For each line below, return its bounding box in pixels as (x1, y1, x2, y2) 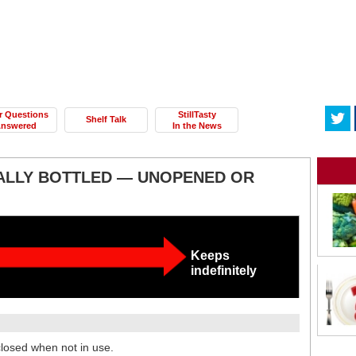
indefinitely (191, 264, 257, 277)
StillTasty (177, 110, 216, 119)
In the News (172, 121, 222, 130)
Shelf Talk (86, 114, 126, 124)
